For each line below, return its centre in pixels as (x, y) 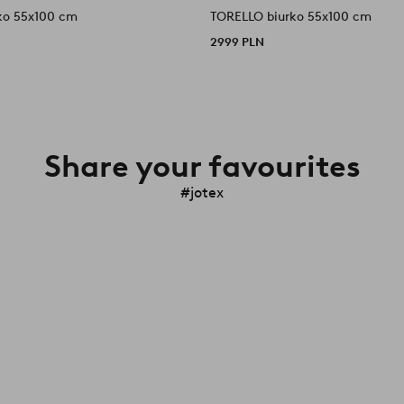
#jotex (202, 192)
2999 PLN (238, 41)
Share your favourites (202, 165)
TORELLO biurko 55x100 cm (291, 16)
